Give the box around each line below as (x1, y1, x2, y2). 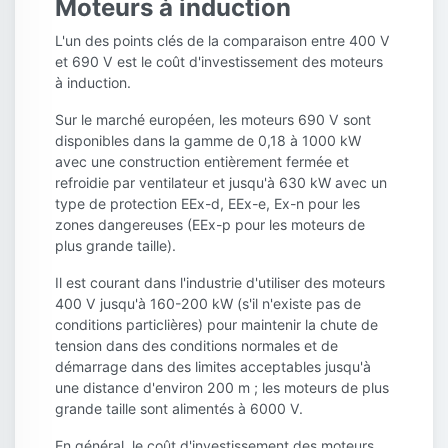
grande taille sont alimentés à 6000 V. (55, 399, 303, 417)
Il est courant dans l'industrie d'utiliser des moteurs (55, 273, 385, 291)
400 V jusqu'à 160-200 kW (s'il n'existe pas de (55, 294, 361, 312)
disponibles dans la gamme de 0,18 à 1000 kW (55, 131, 361, 149)
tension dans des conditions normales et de (55, 336, 338, 354)
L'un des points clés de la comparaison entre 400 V (55, 31, 390, 49)
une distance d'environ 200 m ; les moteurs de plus (55, 378, 389, 396)
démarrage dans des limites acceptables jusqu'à (55, 357, 371, 375)
